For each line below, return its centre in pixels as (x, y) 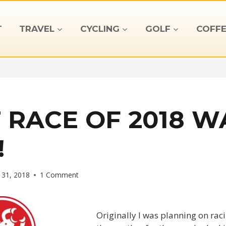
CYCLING (100, 29)
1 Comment (59, 175)
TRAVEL (37, 29)
